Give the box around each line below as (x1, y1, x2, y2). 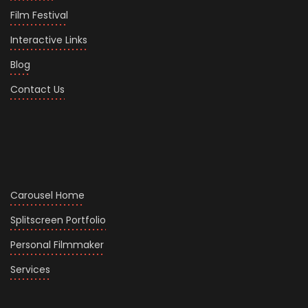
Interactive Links (10, 33, 87, 47)
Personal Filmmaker (10, 238, 104, 252)
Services (10, 263, 50, 277)
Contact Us (10, 82, 65, 97)
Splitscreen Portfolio (10, 213, 106, 228)
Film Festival (10, 8, 68, 23)
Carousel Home (10, 188, 85, 203)
